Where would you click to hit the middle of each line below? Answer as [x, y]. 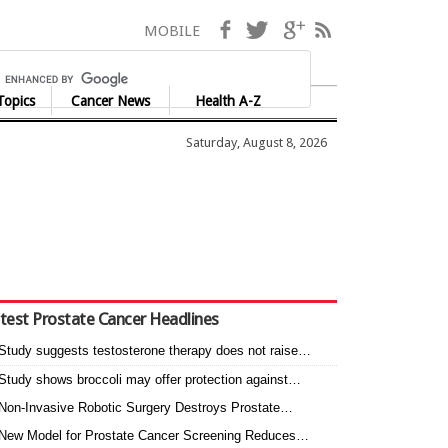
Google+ [337, 30]
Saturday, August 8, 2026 [256, 142]
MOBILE [172, 31]
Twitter [296, 30]
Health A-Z [228, 101]
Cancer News [110, 101]
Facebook [272, 30]
